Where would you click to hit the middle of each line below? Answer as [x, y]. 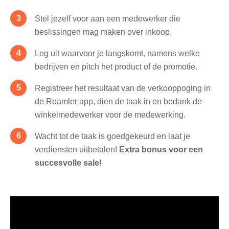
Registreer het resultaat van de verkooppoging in [123, 88]
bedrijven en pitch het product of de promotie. [116, 66]
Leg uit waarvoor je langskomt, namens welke [117, 53]
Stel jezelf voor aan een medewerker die [108, 18]
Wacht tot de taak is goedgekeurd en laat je [112, 136]
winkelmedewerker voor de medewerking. [110, 114]
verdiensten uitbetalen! [77, 149]
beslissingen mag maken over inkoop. [103, 32]
